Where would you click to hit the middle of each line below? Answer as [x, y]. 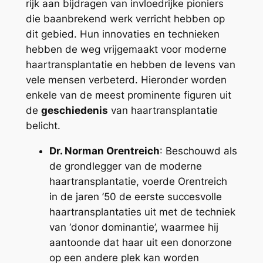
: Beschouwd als [198, 151]
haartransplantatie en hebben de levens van [130, 65]
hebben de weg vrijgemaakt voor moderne [126, 50]
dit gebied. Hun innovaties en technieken [122, 34]
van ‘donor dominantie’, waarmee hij [134, 227]
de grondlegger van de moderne [125, 166]
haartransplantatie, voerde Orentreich [138, 181]
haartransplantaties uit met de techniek [142, 212]
